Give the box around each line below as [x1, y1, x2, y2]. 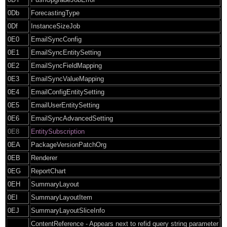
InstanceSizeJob [31, 22, 80, 30]
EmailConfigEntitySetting [31, 88, 104, 96]
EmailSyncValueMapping [31, 74, 104, 83]
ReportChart [31, 167, 66, 175]
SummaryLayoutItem [31, 193, 92, 201]
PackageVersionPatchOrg [31, 140, 106, 148]
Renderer [31, 154, 57, 162]
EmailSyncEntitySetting [31, 48, 101, 56]
